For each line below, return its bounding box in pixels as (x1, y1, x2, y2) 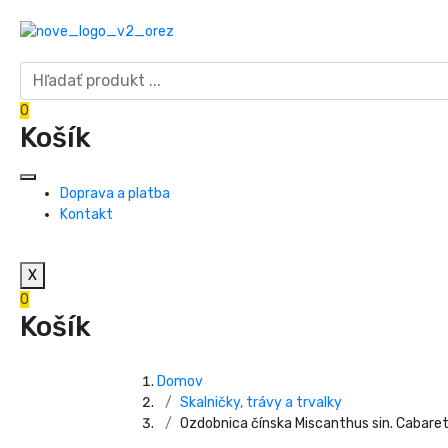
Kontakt (60, 205, 113, 223)
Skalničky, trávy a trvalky (180, 393, 342, 411)
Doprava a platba (60, 184, 170, 202)
